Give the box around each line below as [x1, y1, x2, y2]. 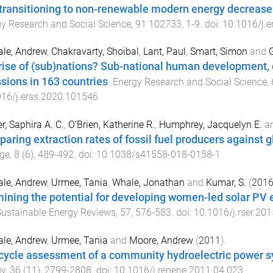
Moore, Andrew [129, 234, 193, 246]
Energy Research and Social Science [112, 76, 267, 88]
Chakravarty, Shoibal [51, 46, 139, 58]
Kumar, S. [205, 176, 246, 188]
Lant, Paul [143, 46, 186, 58]
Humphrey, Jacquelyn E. [158, 119, 262, 131]
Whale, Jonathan [112, 176, 185, 188]
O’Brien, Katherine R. [68, 119, 155, 131]
